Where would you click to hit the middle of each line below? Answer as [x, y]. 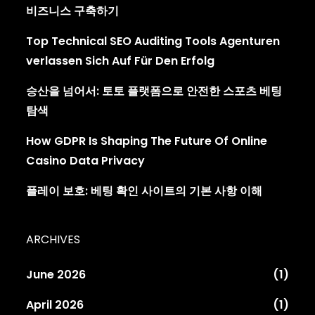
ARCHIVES [53, 239]
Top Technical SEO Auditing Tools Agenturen [153, 41]
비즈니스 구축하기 [73, 11]
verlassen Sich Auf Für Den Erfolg [121, 60]
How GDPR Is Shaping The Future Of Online [147, 141]
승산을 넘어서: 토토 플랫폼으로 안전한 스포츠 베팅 [154, 91]
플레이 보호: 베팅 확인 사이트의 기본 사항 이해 [144, 191]
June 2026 [56, 274]
